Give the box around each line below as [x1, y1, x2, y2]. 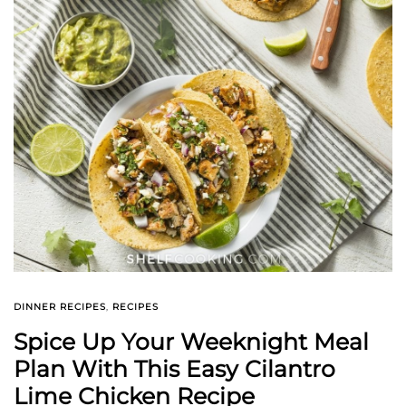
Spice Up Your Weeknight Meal [14, 328, 369, 356]
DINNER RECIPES [14, 301, 106, 314]
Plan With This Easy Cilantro [14, 355, 335, 383]
